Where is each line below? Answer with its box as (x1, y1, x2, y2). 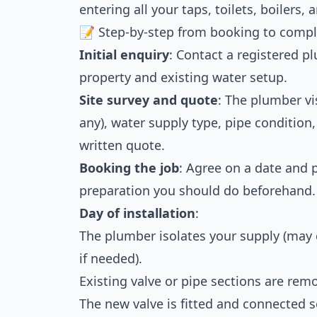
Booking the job (79, 159, 179, 176)
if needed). (79, 250, 142, 267)
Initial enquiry (79, 46, 169, 63)
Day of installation (79, 204, 195, 221)
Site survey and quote (79, 91, 218, 108)
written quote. (79, 137, 165, 154)
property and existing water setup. (79, 69, 287, 86)
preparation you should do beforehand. (79, 182, 316, 199)
